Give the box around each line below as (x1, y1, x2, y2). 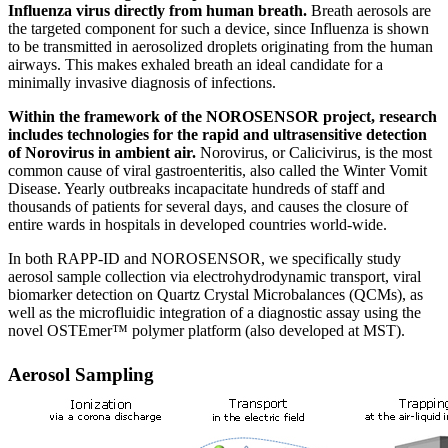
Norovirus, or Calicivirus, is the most (200, 143, 432, 161)
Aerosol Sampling (8, 363, 154, 385)
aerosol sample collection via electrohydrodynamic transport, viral (8, 267, 421, 285)
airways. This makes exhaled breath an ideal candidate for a (8, 55, 383, 73)
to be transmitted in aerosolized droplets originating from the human (8, 37, 433, 55)
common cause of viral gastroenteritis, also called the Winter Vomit (8, 161, 427, 179)
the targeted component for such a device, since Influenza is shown (8, 19, 429, 37)
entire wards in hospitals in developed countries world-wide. (8, 215, 387, 233)
